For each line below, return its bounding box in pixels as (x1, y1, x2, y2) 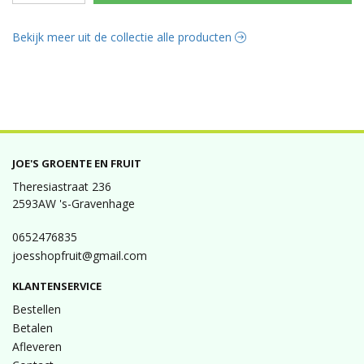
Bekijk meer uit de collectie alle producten (12, 29, 235, 45)
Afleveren (12, 339, 62, 354)
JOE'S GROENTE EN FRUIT (12, 156, 141, 171)
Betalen (12, 320, 53, 336)
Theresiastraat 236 (12, 179, 111, 194)
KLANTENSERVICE (12, 279, 102, 293)
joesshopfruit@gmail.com (12, 248, 147, 263)
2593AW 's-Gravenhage (12, 196, 135, 211)
